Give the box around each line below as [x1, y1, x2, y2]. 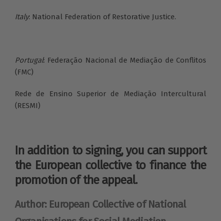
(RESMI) [15, 101, 40, 110]
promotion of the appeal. [15, 173, 137, 187]
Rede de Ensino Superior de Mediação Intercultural [15, 89, 206, 98]
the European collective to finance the [15, 158, 206, 172]
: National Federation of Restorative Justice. [29, 12, 176, 21]
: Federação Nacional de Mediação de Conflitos [43, 55, 206, 65]
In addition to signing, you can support [15, 143, 206, 157]
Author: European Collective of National [15, 197, 186, 211]
